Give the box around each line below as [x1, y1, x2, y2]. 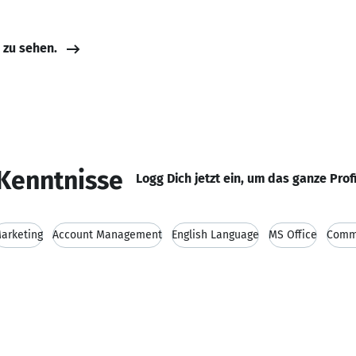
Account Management [52, 228, 162, 242]
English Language [172, 228, 259, 242]
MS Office [269, 228, 317, 242]
